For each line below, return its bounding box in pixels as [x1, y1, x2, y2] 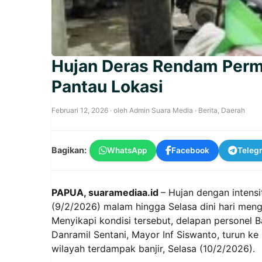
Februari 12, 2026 [51, 105, 108, 115]
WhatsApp [107, 145, 147, 155]
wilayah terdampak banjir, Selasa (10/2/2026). [51, 242, 255, 254]
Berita [198, 105, 218, 115]
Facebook [171, 145, 209, 155]
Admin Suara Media [129, 105, 193, 115]
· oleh [108, 105, 129, 115]
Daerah [221, 105, 245, 115]
